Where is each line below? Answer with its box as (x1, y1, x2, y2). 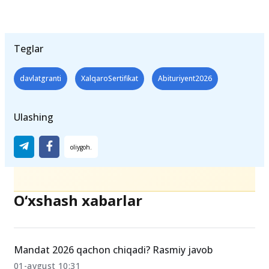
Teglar (14, 41, 43, 55)
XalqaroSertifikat (81, 73, 138, 83)
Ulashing (14, 110, 53, 124)
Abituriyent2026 (158, 73, 212, 83)
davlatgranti (20, 73, 61, 83)
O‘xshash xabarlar (14, 190, 142, 210)
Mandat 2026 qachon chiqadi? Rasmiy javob (14, 243, 213, 256)
